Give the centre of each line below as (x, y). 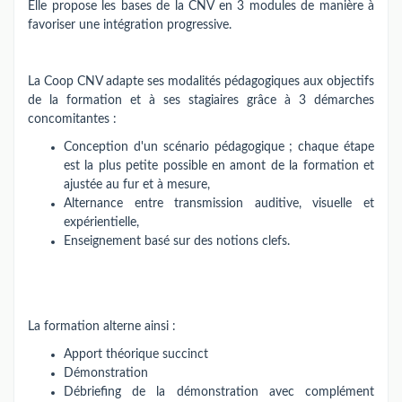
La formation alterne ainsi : (102, 326)
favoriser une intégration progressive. (130, 25)
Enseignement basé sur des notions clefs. (177, 241)
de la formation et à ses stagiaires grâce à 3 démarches (201, 100)
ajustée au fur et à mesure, (137, 185)
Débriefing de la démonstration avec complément (219, 392)
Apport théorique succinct (136, 354)
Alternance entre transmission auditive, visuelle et (219, 204)
